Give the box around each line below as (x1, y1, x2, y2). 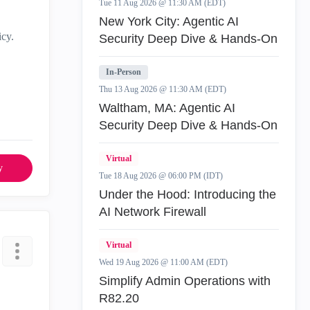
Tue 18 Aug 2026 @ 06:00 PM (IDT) (99, 171, 223, 181)
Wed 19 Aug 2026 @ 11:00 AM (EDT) (99, 257, 228, 267)
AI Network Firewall (99, 205, 206, 219)
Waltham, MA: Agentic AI (99, 101, 235, 115)
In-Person (106, 67, 141, 77)
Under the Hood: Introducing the (99, 188, 276, 201)
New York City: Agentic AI (99, 15, 239, 28)
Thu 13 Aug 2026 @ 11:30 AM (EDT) (99, 84, 226, 94)
